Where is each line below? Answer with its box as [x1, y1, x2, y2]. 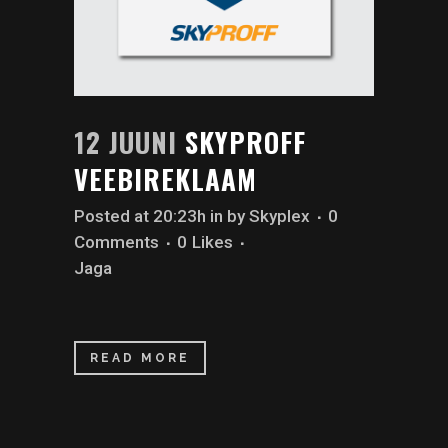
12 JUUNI [74, 122, 177, 163]
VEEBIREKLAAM [74, 159, 257, 200]
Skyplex [249, 206, 310, 227]
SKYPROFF [185, 122, 306, 163]
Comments [74, 232, 159, 253]
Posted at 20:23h [74, 206, 206, 227]
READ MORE [90, 351, 190, 366]
